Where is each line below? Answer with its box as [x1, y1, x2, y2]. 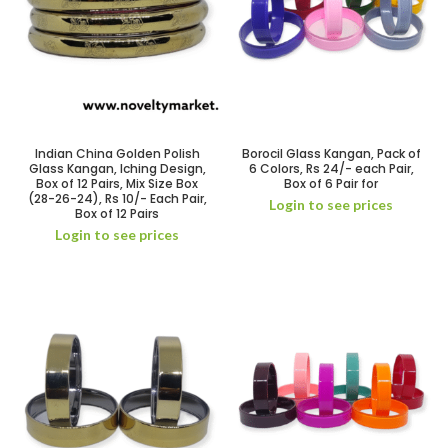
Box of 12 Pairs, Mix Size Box [36, 175, 198, 192]
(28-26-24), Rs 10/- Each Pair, [27, 190, 207, 207]
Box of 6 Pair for [284, 175, 378, 192]
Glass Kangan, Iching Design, [28, 160, 206, 177]
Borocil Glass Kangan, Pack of [241, 145, 421, 162]
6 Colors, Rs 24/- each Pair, [248, 160, 414, 177]
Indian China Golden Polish [34, 145, 200, 162]
